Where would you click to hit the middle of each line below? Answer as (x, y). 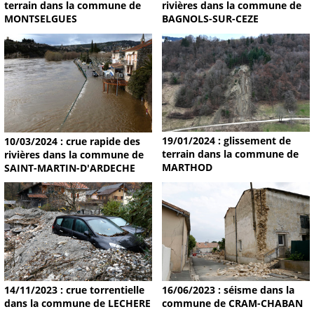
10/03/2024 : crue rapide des (72, 141)
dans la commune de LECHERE (77, 303)
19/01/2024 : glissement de (226, 141)
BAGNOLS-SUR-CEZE (210, 19)
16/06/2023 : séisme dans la (228, 290)
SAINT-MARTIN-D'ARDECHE (70, 168)
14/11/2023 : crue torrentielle (74, 290)
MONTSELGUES (41, 19)
